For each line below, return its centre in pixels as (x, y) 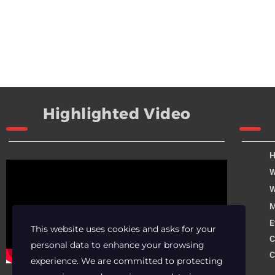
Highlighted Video (117, 114)
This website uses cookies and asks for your (123, 229)
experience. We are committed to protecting (127, 261)
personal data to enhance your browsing (118, 245)
